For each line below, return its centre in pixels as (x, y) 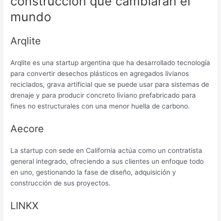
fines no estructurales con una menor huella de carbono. (100, 106)
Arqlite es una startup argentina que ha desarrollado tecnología (110, 63)
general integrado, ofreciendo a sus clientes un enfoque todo (107, 162)
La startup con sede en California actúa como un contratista (107, 151)
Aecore (27, 129)
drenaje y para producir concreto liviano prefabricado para (103, 95)
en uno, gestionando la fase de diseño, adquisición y (93, 172)
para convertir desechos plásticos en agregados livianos (100, 74)
